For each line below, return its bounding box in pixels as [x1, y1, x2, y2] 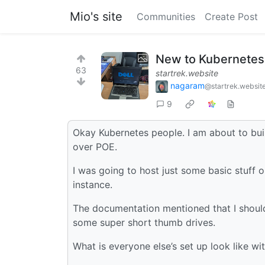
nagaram [170, 80, 205, 91]
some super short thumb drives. [73, 216, 215, 228]
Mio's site [70, 9, 122, 24]
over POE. [73, 140, 117, 153]
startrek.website [156, 68, 218, 78]
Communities [137, 11, 195, 22]
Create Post [205, 11, 258, 22]
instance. [73, 178, 112, 190]
